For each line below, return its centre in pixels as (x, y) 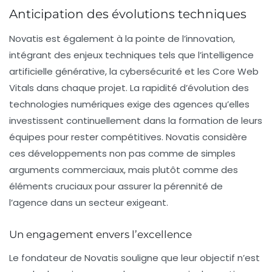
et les (197, 72)
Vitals (22, 88)
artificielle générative (57, 72)
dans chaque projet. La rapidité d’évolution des (141, 88)
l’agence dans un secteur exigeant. (89, 203)
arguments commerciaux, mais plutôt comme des (124, 170)
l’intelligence (226, 55)
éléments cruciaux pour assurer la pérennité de (116, 186)
